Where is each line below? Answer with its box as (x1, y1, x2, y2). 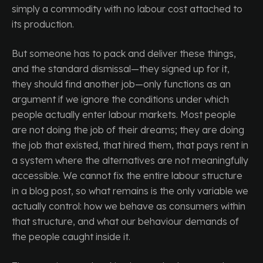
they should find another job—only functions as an (12, 78, 231, 90)
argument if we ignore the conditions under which (12, 93, 229, 105)
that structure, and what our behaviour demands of (12, 215, 239, 227)
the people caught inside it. (12, 231, 130, 242)
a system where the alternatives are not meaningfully (12, 154, 248, 166)
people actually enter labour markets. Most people (12, 109, 236, 120)
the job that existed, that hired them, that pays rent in (12, 139, 248, 151)
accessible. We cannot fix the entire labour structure (12, 170, 242, 181)
